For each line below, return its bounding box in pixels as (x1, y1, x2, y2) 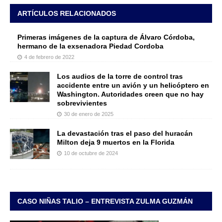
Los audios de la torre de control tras (57, 72, 183, 81)
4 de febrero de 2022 (24, 54, 74, 60)
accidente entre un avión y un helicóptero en (57, 81, 209, 90)
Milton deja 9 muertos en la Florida (57, 138, 174, 147)
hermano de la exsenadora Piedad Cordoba (17, 42, 164, 51)
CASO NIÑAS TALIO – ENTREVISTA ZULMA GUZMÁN (17, 197, 193, 205)
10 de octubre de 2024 (64, 150, 118, 157)
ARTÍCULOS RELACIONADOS (17, 9, 116, 18)
